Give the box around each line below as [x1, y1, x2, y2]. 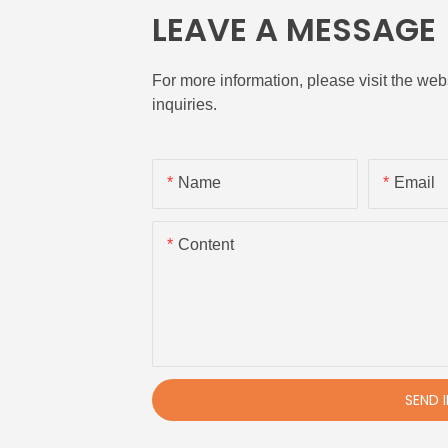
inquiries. [152, 96, 218, 114]
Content [178, 235, 235, 253]
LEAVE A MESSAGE [152, 7, 437, 53]
